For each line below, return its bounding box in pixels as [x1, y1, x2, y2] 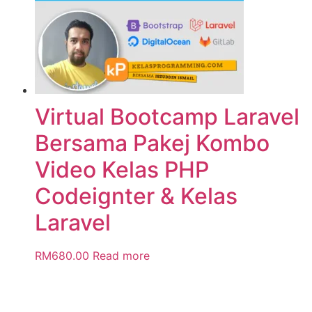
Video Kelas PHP [35, 156, 209, 184]
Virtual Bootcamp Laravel [35, 103, 299, 131]
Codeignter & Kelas [35, 182, 237, 210]
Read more [93, 249, 150, 263]
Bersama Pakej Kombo [35, 130, 270, 157]
